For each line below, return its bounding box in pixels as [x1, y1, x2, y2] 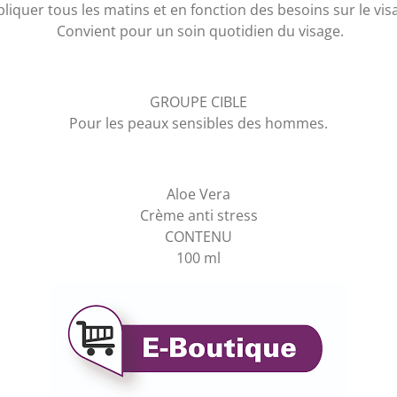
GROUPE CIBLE [150, 92, 247, 113]
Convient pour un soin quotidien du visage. [53, 21, 344, 42]
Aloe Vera [167, 184, 230, 205]
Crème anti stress [139, 206, 258, 226]
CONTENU [165, 227, 232, 247]
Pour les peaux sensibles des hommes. [69, 113, 328, 134]
